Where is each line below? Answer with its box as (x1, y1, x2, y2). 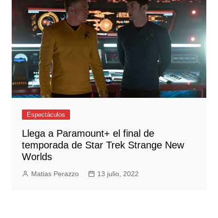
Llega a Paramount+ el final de (21, 128, 154, 139)
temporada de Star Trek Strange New (21, 140, 184, 151)
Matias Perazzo (31, 170, 79, 178)
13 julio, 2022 (97, 170, 139, 178)
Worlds (21, 151, 52, 163)
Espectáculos (26, 111, 65, 119)
